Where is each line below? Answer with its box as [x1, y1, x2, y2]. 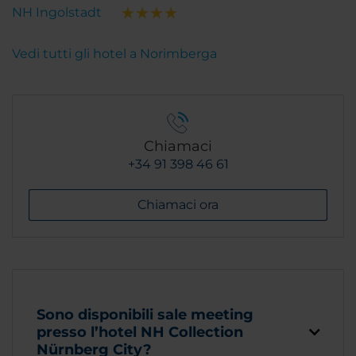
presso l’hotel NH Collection [37, 323, 243, 341]
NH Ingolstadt [12, 4, 102, 20]
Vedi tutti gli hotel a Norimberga [12, 45, 217, 61]
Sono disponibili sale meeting [37, 305, 253, 323]
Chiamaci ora [137, 196, 219, 212]
